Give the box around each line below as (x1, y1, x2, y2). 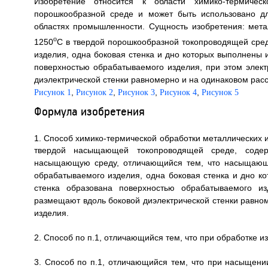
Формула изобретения (33, 103, 145, 118)
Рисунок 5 (201, 87, 239, 97)
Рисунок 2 (75, 87, 113, 97)
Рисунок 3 (117, 87, 155, 97)
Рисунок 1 (33, 87, 71, 97)
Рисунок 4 (159, 87, 197, 97)
